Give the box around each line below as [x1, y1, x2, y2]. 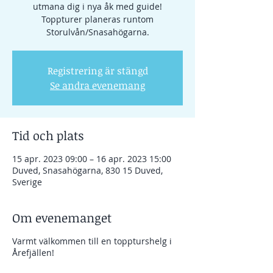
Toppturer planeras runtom [41, 13, 154, 25]
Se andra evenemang [50, 79, 145, 92]
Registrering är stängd [47, 64, 148, 77]
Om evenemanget [12, 209, 112, 226]
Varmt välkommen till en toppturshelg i [12, 235, 172, 247]
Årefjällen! [12, 247, 54, 258]
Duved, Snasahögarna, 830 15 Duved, [12, 165, 163, 176]
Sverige [12, 176, 42, 188]
